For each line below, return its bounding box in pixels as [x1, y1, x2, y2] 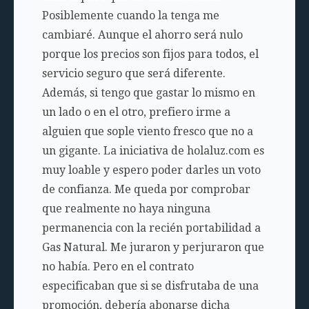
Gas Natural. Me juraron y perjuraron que [41, 241, 264, 254]
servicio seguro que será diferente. [41, 67, 226, 80]
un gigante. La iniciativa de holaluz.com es [41, 144, 264, 157]
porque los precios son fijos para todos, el [41, 48, 259, 61]
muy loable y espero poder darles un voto [41, 163, 261, 177]
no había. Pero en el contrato [41, 260, 194, 273]
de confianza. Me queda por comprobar [41, 183, 250, 196]
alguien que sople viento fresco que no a [41, 125, 253, 138]
